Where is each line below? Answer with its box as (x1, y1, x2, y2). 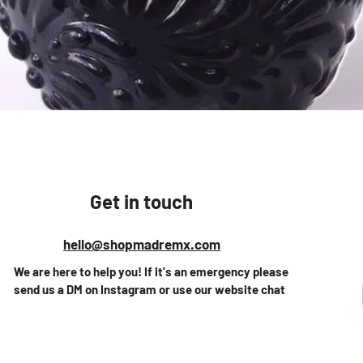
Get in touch (90, 190, 193, 214)
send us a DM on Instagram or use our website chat (14, 282, 285, 297)
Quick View (153, 123, 210, 139)
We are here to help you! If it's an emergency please (14, 264, 288, 280)
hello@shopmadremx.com (63, 236, 220, 253)
